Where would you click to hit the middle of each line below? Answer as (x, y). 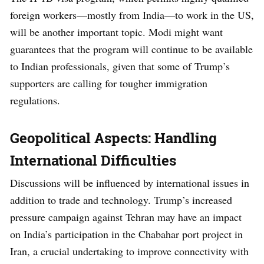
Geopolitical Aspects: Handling (113, 138)
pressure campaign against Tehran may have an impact (126, 217)
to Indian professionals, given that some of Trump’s (120, 66)
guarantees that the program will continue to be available (131, 49)
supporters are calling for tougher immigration (109, 83)
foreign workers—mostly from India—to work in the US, (132, 14)
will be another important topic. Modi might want (116, 32)
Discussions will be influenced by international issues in (130, 182)
